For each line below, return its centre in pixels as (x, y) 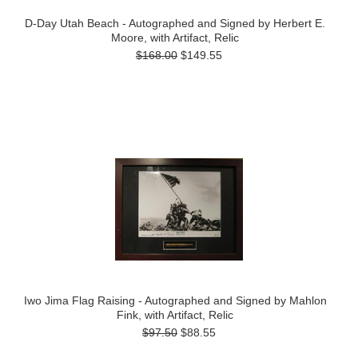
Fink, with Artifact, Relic (175, 315)
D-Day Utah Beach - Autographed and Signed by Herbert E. (175, 23)
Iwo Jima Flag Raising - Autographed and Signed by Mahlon (175, 300)
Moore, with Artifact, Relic (175, 38)
